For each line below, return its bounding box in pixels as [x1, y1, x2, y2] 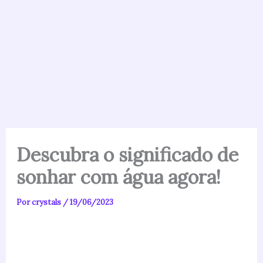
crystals [31, 197, 63, 207]
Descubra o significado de [16, 143, 238, 167]
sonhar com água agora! [16, 165, 221, 189]
